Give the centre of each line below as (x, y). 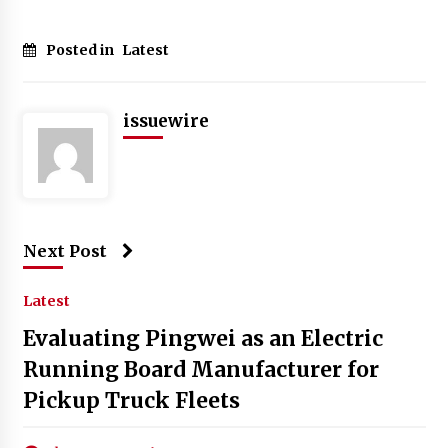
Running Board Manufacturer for (200, 369)
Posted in (81, 49)
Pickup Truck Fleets (131, 400)
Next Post (64, 250)
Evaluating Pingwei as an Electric (202, 338)
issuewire (165, 120)
